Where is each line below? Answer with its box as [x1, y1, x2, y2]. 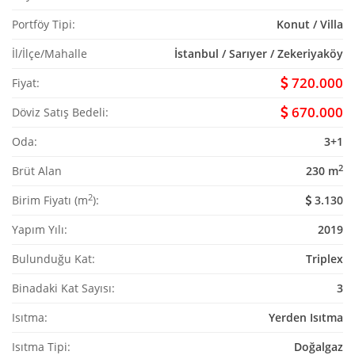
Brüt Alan [12, 163, 62, 179]
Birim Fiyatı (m [12, 193, 88, 208]
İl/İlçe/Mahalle [12, 46, 87, 62]
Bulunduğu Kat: [12, 251, 95, 267]
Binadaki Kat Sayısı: [12, 281, 115, 296]
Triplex [306, 251, 343, 267]
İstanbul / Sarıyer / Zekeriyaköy [174, 46, 343, 62]
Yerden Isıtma [269, 310, 343, 326]
